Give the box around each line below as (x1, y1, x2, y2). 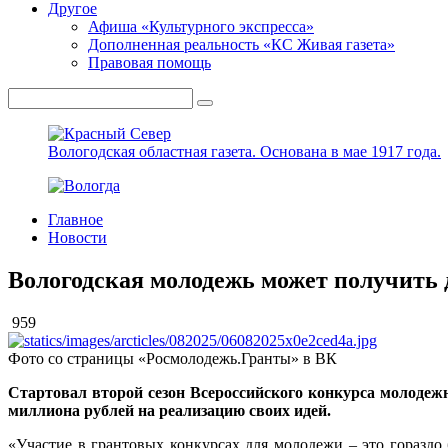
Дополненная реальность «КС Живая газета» (88, 36, 395, 53)
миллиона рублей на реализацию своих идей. (8, 401, 331, 419)
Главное (48, 211, 103, 228)
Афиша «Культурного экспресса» (88, 18, 314, 35)
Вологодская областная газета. (48, 143, 260, 160)
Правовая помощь (88, 54, 211, 71)
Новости (48, 229, 107, 246)
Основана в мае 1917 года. (260, 143, 441, 160)
